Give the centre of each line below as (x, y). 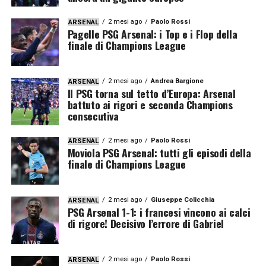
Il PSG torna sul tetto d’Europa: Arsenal (151, 93)
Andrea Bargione (177, 81)
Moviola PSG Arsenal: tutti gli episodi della (159, 152)
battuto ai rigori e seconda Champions (150, 104)
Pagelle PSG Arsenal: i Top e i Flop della (152, 34)
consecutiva (93, 115)
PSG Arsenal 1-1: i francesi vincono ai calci (159, 212)
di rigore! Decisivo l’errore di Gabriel (147, 223)
